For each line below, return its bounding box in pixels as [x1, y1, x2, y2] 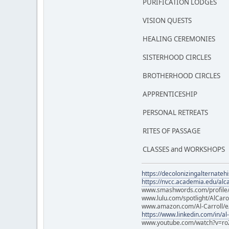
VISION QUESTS [143, 15, 193, 25]
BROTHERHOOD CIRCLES [143, 71, 220, 80]
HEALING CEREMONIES [143, 34, 215, 43]
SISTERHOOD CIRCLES [143, 52, 211, 62]
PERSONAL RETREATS [143, 107, 208, 117]
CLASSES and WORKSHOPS [143, 144, 225, 154]
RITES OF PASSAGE [143, 126, 200, 135]
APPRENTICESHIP [143, 89, 197, 99]
